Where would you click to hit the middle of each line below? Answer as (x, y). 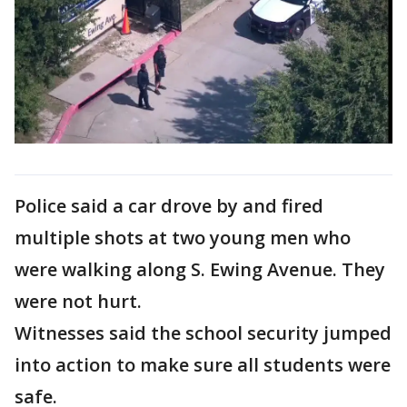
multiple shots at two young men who (183, 237)
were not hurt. (78, 301)
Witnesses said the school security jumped (203, 333)
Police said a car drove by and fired (169, 205)
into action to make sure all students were (203, 364)
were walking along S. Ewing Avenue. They (200, 269)
